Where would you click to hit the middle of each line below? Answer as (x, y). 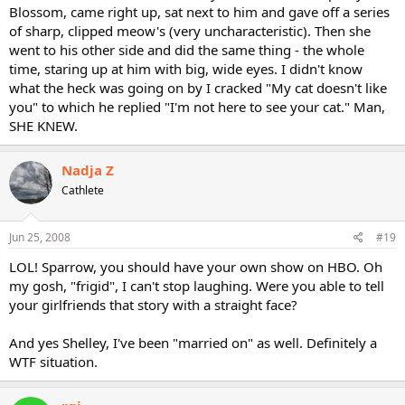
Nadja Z (88, 170)
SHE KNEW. (43, 126)
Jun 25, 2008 (40, 237)
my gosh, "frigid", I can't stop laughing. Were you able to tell (197, 285)
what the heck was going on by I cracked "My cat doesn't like (198, 88)
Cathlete (83, 190)
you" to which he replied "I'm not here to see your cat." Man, (197, 107)
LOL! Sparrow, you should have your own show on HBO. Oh (196, 266)
